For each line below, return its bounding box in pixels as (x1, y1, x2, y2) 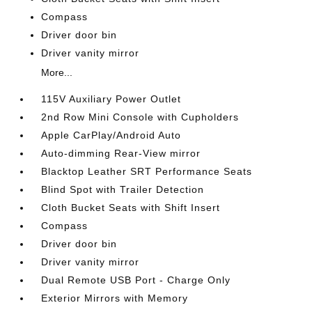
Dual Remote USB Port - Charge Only (41, 274, 231, 286)
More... (41, 67, 73, 78)
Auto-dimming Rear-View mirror (41, 148, 201, 159)
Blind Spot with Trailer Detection (41, 184, 205, 195)
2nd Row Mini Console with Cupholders (41, 111, 240, 123)
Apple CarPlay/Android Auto (41, 130, 182, 141)
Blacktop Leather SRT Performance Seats (41, 166, 253, 177)
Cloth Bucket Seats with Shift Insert (41, 202, 221, 213)
